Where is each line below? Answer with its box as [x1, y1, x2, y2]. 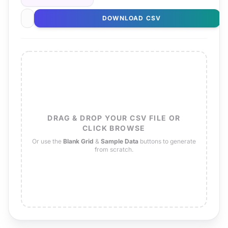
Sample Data [101, 137, 138, 145]
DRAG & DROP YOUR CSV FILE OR [47, 113, 181, 122]
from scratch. [95, 146, 133, 153]
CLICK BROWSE [82, 124, 146, 132]
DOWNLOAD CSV [102, 14, 161, 22]
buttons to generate [138, 137, 196, 145]
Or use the [32, 137, 63, 145]
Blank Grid [63, 137, 94, 145]
